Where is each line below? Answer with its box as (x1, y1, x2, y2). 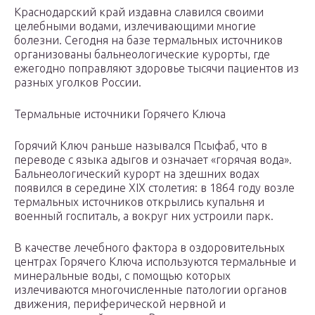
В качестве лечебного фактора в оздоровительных (14, 241, 285, 255)
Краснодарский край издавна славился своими (14, 6, 264, 19)
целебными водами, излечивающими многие (14, 20, 256, 33)
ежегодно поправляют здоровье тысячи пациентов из (14, 62, 299, 75)
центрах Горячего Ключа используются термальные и (14, 255, 296, 269)
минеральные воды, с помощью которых (14, 269, 231, 283)
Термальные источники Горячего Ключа (14, 108, 226, 121)
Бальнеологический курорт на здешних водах (14, 167, 259, 181)
